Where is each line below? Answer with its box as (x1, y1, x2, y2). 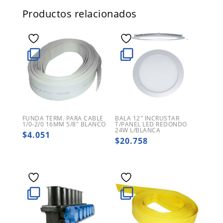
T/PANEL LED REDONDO (115, 120, 187, 129)
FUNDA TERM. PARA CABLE (22, 114, 104, 123)
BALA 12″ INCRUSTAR (115, 114, 180, 123)
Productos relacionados (22, 7, 137, 21)
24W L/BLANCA (115, 126, 161, 135)
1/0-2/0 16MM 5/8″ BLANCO (22, 120, 106, 129)
